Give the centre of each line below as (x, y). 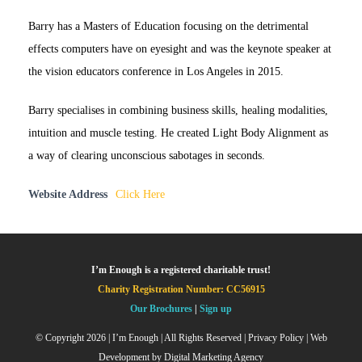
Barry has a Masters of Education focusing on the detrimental (168, 26)
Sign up (216, 308)
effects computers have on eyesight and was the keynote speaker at (180, 49)
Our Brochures (161, 308)
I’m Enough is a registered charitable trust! (181, 269)
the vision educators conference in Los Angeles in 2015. (156, 72)
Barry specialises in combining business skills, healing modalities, (178, 110)
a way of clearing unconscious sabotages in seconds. (147, 156)
